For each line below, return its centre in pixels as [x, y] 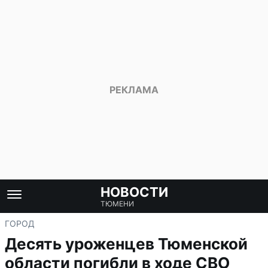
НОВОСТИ [134, 192]
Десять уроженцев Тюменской [126, 244]
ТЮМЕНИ [117, 204]
